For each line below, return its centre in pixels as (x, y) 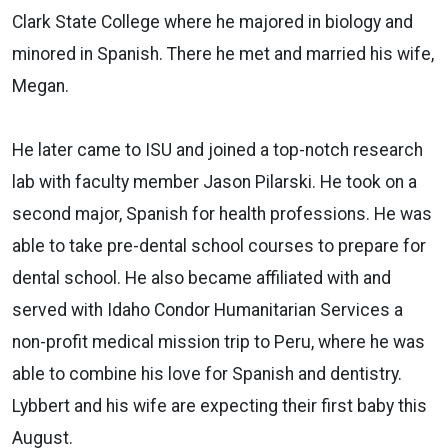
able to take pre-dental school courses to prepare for (219, 245)
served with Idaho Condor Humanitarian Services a (207, 309)
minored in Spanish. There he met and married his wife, (223, 53)
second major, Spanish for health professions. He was (222, 213)
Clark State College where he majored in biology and (212, 21)
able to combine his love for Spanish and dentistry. (207, 373)
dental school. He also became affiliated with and (201, 277)
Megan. (40, 85)
